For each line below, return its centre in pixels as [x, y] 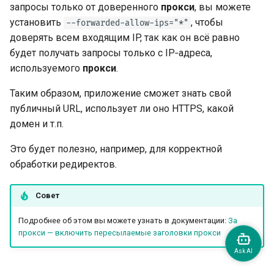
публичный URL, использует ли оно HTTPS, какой [122, 108]
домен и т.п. [37, 124]
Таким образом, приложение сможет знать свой [120, 93]
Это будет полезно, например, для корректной [116, 149]
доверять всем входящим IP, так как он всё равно [125, 37]
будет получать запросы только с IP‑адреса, [111, 53]
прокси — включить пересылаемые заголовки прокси [119, 233]
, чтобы [207, 22]
